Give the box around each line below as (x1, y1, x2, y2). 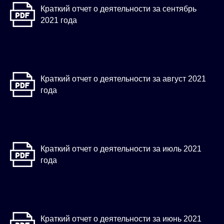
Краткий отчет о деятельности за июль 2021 (40, 144, 201, 153)
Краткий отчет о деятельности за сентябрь (40, 4, 196, 13)
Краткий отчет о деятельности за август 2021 (40, 74, 206, 83)
